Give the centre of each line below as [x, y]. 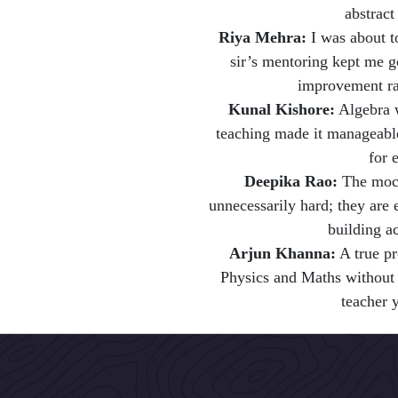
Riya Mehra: [262, 37]
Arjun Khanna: [283, 253]
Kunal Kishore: [282, 109]
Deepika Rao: [291, 181]
